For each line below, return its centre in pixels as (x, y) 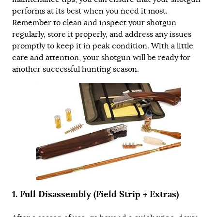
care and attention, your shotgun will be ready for (101, 58)
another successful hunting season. (76, 70)
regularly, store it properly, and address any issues (102, 35)
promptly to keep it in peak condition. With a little (103, 46)
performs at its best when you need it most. (90, 11)
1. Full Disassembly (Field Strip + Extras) (95, 194)
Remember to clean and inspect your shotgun (94, 23)
